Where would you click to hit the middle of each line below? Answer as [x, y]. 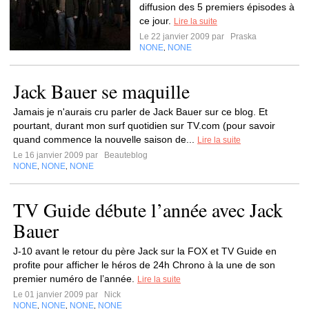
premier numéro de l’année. [75, 279]
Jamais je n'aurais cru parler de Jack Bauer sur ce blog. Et [140, 112]
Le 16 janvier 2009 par [58, 155]
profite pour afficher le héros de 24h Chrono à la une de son [144, 265]
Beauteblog [125, 155]
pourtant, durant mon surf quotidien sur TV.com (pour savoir [144, 126]
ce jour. [157, 21]
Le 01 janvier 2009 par [58, 295]
